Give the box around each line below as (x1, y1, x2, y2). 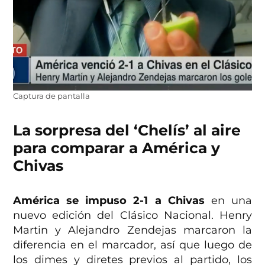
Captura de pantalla (13, 91, 91, 101)
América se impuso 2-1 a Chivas (13, 193, 205, 207)
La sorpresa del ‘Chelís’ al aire (13, 121, 241, 139)
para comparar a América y (13, 138, 221, 157)
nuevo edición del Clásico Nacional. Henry (13, 208, 252, 222)
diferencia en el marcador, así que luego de (13, 238, 252, 251)
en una (204, 193, 252, 207)
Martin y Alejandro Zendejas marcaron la (13, 223, 252, 237)
